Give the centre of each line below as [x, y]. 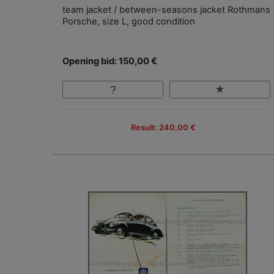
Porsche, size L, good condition [129, 22]
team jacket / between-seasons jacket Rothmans [166, 10]
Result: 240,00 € [163, 127]
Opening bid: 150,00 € [110, 61]
